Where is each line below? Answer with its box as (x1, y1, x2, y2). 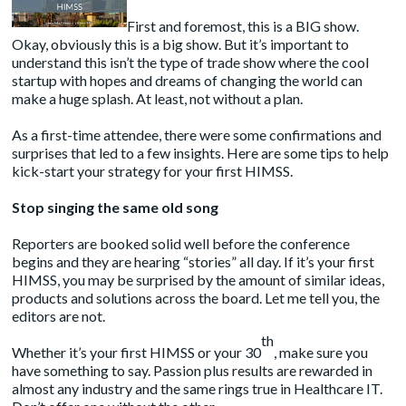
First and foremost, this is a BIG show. (126, 16, 359, 34)
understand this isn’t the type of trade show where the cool (12, 53, 370, 71)
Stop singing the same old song (12, 198, 219, 216)
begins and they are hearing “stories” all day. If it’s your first (12, 252, 375, 270)
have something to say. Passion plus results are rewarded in (12, 361, 373, 379)
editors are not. (12, 306, 106, 324)
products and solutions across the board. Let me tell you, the (12, 288, 381, 306)
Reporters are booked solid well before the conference (12, 234, 351, 252)
